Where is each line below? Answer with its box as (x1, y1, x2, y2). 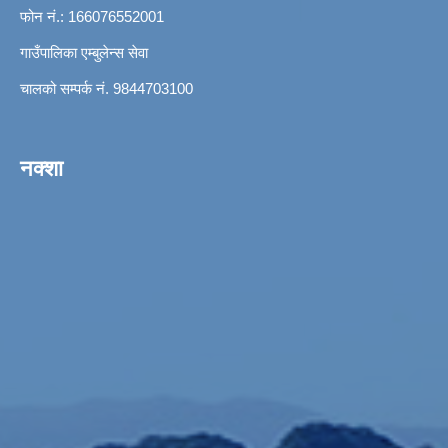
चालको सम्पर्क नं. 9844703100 (20, 79, 193, 97)
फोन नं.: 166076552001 (20, 7, 164, 25)
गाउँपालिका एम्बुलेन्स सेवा (20, 43, 148, 61)
